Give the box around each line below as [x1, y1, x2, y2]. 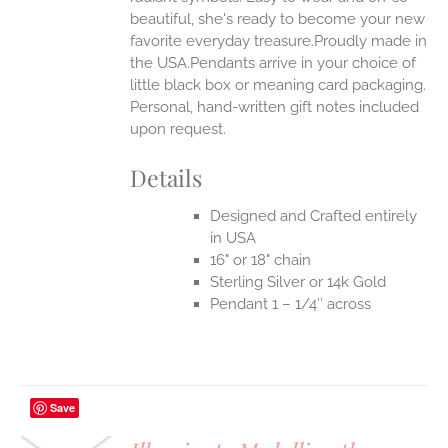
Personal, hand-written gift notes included [130, 98, 420, 117]
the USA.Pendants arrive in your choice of [130, 54, 417, 73]
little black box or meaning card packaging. [130, 76, 427, 95]
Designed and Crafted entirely [210, 206, 418, 225]
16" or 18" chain [210, 250, 312, 269]
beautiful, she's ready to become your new [130, 10, 426, 29]
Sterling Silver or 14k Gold [210, 272, 387, 291]
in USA [210, 228, 257, 247]
